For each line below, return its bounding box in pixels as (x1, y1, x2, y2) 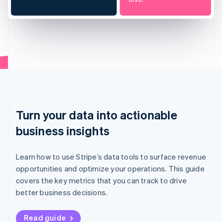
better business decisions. (16, 187, 108, 198)
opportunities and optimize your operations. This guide (16, 164, 205, 174)
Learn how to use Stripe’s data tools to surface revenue (16, 152, 207, 162)
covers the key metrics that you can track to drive (16, 175, 187, 186)
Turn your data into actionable (16, 107, 178, 123)
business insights (16, 123, 110, 139)
